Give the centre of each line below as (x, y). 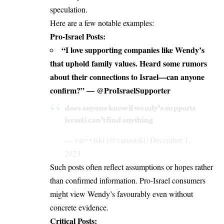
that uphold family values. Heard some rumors (128, 63)
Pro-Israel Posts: (78, 36)
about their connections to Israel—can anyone (127, 77)
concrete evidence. (79, 207)
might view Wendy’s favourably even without (121, 193)
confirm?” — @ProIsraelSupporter (110, 90)
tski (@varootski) (121, 139)
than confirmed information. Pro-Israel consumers (128, 180)
